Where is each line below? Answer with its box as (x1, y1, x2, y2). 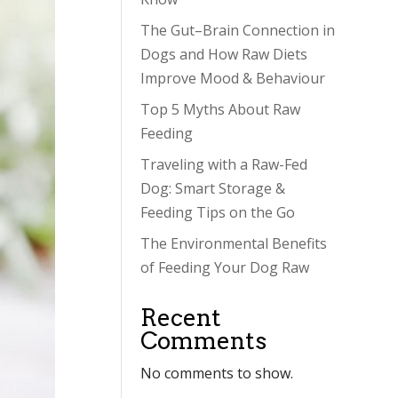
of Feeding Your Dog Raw (140, 257, 310, 277)
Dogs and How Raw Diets (140, 44, 308, 64)
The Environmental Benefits (140, 233, 328, 253)
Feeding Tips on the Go (140, 202, 296, 222)
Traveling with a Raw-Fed (140, 154, 308, 174)
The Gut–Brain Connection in (140, 20, 336, 40)
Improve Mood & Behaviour (140, 68, 326, 88)
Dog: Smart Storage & (140, 178, 286, 198)
